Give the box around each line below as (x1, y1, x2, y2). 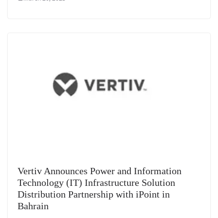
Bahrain (18, 200, 49, 211)
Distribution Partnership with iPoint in (18, 188, 170, 200)
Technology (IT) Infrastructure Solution (18, 177, 175, 188)
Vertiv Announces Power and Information (18, 165, 182, 176)
